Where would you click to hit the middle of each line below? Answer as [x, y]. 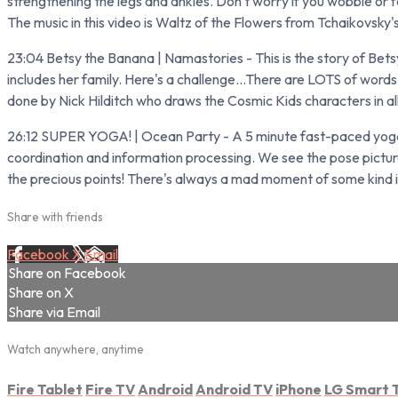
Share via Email [54, 312]
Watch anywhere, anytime [76, 350]
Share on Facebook [67, 273]
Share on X [41, 293]
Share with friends [55, 217]
